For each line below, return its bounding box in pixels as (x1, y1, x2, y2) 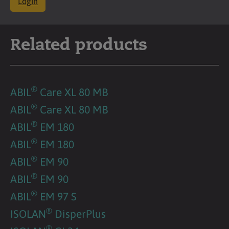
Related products (10, 37, 147, 54)
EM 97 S (37, 190, 77, 202)
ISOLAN (10, 207, 46, 220)
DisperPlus (52, 207, 106, 220)
